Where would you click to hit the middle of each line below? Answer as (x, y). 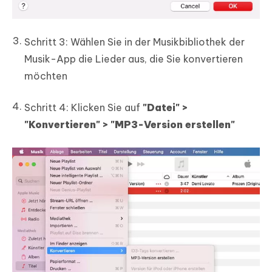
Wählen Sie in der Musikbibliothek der (156, 42)
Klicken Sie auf (106, 108)
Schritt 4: (46, 108)
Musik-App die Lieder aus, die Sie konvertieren (134, 59)
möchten (46, 76)
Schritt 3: (46, 42)
